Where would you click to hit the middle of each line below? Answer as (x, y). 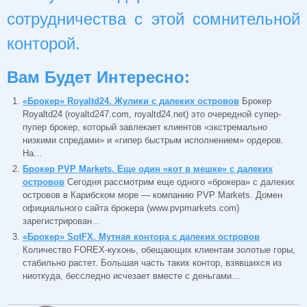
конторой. (44, 44)
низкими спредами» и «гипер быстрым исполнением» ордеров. (153, 140)
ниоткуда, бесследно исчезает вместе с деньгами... (131, 275)
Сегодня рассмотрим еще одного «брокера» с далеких (181, 182)
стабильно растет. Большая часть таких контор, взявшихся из (152, 262)
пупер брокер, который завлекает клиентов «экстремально (145, 127)
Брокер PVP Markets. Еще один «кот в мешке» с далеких (147, 169)
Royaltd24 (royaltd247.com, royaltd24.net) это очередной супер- (151, 114)
